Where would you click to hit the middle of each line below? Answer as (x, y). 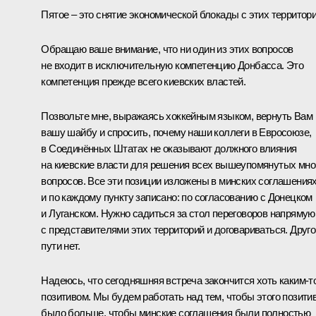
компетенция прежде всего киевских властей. (144, 82)
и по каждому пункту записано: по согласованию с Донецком (177, 197)
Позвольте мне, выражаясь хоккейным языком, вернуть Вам (177, 116)
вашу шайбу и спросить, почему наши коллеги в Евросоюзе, (176, 133)
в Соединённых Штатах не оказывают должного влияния (169, 149)
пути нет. (60, 246)
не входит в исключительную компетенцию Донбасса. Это (172, 66)
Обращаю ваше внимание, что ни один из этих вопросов (167, 49)
